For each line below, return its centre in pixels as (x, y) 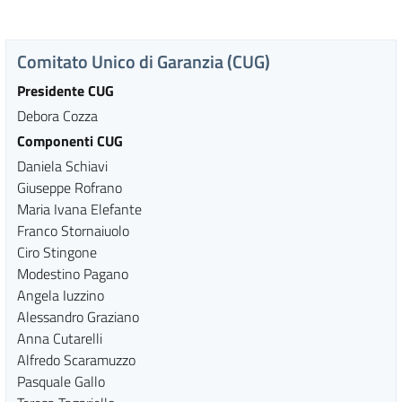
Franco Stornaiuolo (73, 231)
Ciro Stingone (57, 252)
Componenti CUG (70, 141)
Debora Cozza (57, 116)
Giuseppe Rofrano (70, 188)
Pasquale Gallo (61, 381)
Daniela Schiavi (62, 166)
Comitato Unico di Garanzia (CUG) (144, 61)
